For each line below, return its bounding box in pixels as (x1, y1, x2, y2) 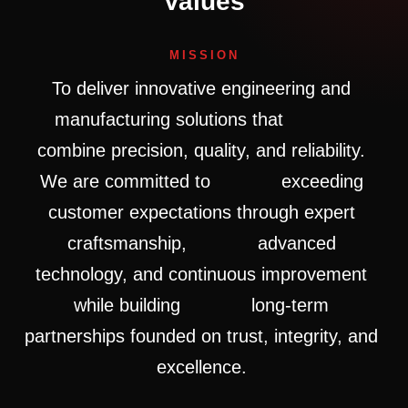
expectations (128, 202, 237, 223)
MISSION (168, 48, 240, 63)
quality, (194, 140, 256, 161)
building (119, 295, 191, 316)
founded (130, 326, 201, 347)
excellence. (156, 357, 252, 378)
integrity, (274, 326, 348, 347)
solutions (175, 109, 252, 130)
